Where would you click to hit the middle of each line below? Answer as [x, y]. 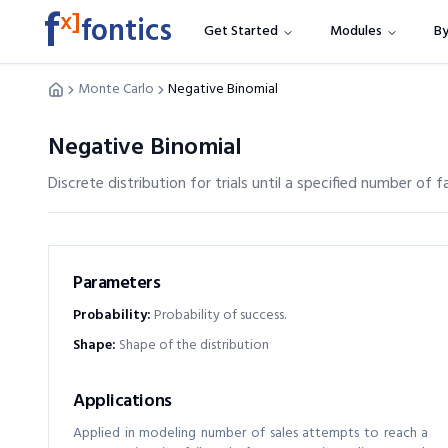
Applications [122, 401]
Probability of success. [220, 315]
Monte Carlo [116, 89]
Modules [356, 31]
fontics [126, 32]
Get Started [241, 31]
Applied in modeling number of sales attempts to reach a [251, 433]
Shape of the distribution [194, 345]
